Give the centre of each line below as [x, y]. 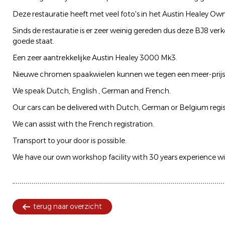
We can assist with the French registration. [83, 124]
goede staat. [33, 41]
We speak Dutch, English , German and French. [92, 91]
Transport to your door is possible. [70, 141]
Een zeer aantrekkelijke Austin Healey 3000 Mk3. [95, 58]
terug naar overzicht [68, 207]
